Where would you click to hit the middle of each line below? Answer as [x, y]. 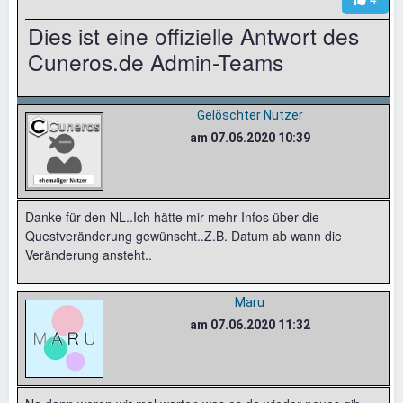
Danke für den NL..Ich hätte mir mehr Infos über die [172, 216]
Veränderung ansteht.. [89, 254]
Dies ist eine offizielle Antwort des [193, 35]
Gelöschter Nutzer [250, 115]
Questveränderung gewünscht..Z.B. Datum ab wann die [184, 235]
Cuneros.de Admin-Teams [156, 61]
